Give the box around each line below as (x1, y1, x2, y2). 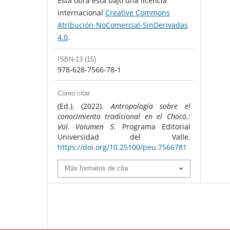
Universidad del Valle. (57, 132, 190, 142)
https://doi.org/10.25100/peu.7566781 (57, 142, 187, 152)
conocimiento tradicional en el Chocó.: (57, 111, 190, 122)
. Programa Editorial (114, 122, 190, 132)
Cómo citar (57, 89, 90, 98)
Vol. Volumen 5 (57, 122, 114, 132)
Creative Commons (105, 8, 170, 18)
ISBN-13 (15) (57, 55, 96, 64)
